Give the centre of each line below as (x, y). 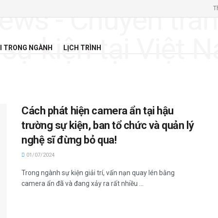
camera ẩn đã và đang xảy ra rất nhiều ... (82, 183)
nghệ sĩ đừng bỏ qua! (69, 140)
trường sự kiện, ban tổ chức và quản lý (108, 125)
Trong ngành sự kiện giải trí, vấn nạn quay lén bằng (98, 173)
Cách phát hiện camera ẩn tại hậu (98, 111)
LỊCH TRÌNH (82, 48)
